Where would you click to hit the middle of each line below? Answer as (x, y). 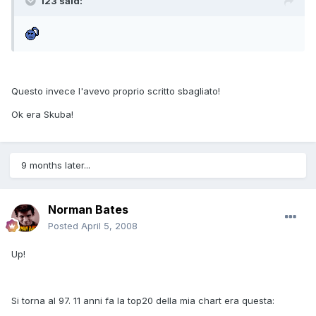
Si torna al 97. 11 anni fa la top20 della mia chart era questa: (143, 301)
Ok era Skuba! (42, 114)
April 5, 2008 (109, 226)
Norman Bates (88, 210)
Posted (65, 226)
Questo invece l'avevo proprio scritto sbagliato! (116, 91)
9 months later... (56, 165)
